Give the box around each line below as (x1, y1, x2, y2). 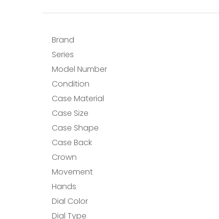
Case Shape (52, 122, 99, 133)
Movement (52, 166, 93, 177)
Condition (52, 78, 90, 89)
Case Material (52, 93, 105, 104)
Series (52, 49, 74, 60)
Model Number (52, 64, 108, 75)
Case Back (52, 137, 92, 148)
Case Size (52, 108, 89, 119)
